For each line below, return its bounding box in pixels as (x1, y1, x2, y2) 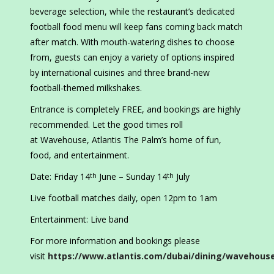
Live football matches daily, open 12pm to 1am (30, 192, 217, 204)
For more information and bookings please (30, 235, 200, 247)
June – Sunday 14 (97, 171, 167, 183)
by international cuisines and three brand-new (30, 67, 210, 79)
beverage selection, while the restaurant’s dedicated (30, 6, 235, 18)
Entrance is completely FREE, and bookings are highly (30, 103, 240, 116)
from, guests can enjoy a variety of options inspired (30, 51, 234, 64)
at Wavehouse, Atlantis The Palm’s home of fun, (30, 134, 221, 146)
